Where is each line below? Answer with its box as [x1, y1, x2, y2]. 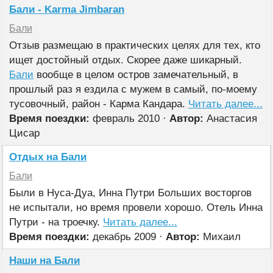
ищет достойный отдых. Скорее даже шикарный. [9, 54, 242, 66]
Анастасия [204, 113, 257, 124]
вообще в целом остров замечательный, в [34, 69, 238, 80]
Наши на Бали [9, 255, 80, 266]
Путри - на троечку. [9, 216, 103, 228]
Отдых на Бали [9, 151, 87, 163]
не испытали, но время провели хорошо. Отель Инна [9, 202, 263, 213]
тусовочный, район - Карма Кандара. [9, 98, 188, 110]
